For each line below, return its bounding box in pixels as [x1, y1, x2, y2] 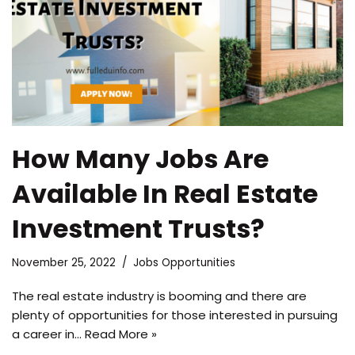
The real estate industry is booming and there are [12, 287, 307, 304]
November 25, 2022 [12, 254, 116, 270]
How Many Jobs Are [12, 140, 269, 177]
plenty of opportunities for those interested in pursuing [12, 306, 338, 323]
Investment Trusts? [12, 210, 265, 246]
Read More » [85, 325, 157, 342]
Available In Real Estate [12, 175, 318, 212]
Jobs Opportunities [133, 254, 235, 270]
